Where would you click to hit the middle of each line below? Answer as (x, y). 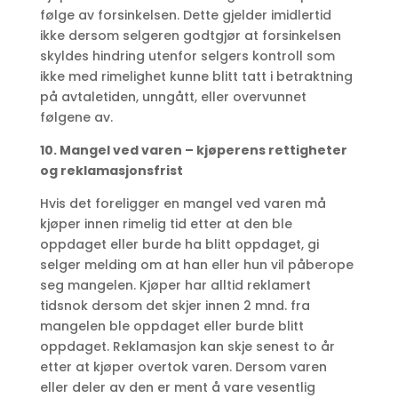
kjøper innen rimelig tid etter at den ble (166, 224)
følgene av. (76, 118)
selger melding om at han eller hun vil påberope (196, 265)
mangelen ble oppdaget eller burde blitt (171, 326)
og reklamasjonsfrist (111, 171)
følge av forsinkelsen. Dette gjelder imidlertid (185, 16)
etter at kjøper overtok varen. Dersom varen (183, 367)
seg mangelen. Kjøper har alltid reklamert (175, 286)
